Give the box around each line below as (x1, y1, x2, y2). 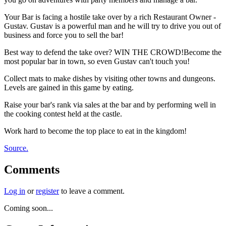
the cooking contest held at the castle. (4, 109, 122, 118)
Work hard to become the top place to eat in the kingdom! (4, 126, 187, 135)
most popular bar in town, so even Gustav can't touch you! (4, 56, 190, 66)
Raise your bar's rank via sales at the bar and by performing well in (4, 100, 216, 109)
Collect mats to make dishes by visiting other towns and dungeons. (4, 74, 215, 83)
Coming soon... (4, 203, 53, 212)
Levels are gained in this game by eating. (4, 83, 134, 92)
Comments (4, 162, 60, 176)
